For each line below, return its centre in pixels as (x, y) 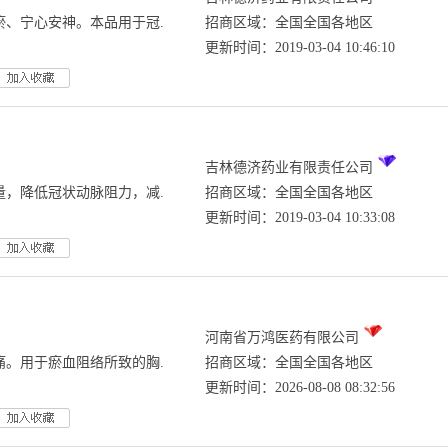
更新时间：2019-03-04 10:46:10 (300, 47)
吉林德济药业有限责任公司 (289, 167)
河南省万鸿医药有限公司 (282, 337)
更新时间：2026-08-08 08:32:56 (300, 387)
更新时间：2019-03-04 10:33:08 (300, 217)
